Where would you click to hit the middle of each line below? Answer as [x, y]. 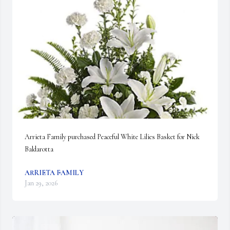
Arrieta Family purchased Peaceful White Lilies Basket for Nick [112, 137]
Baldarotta [39, 149]
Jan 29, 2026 [41, 183]
